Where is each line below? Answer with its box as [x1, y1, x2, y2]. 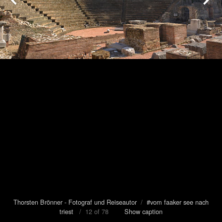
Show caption [124, 207, 163, 216]
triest [59, 207, 73, 216]
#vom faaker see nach [147, 197, 209, 207]
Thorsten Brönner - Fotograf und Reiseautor [13, 197, 137, 207]
